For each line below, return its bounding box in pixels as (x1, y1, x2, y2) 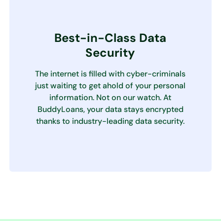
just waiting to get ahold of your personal (35, 80, 186, 91)
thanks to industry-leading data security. (36, 116, 185, 126)
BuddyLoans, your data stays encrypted (37, 104, 184, 114)
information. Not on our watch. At (49, 92, 172, 103)
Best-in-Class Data (54, 30, 167, 45)
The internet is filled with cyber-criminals (35, 69, 186, 79)
